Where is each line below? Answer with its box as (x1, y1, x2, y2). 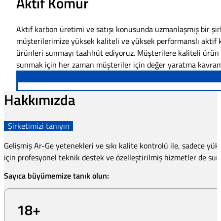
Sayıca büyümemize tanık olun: (4, 170, 109, 182)
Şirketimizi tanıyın (7, 120, 70, 132)
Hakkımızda (4, 89, 75, 111)
